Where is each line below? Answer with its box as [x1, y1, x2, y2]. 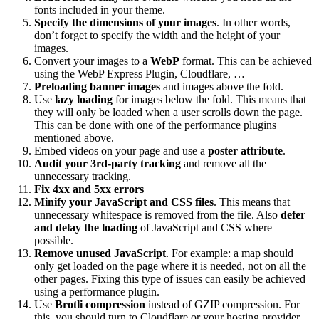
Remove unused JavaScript [34, 246, 166, 259]
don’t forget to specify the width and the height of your [34, 28, 280, 41]
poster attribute [208, 144, 283, 157]
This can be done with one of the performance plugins [34, 118, 276, 131]
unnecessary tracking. [34, 169, 131, 182]
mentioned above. [34, 131, 114, 144]
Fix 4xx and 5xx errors [34, 182, 144, 195]
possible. [34, 234, 73, 246]
